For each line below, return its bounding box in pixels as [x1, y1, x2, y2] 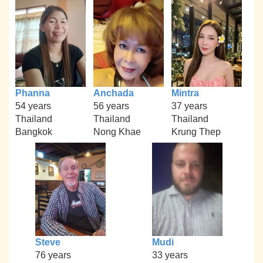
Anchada [93, 87, 134, 98]
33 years [151, 250, 188, 261]
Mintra [171, 87, 199, 98]
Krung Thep [171, 126, 221, 137]
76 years [35, 250, 71, 261]
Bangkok [15, 126, 53, 137]
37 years [171, 100, 207, 111]
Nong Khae [93, 126, 141, 137]
